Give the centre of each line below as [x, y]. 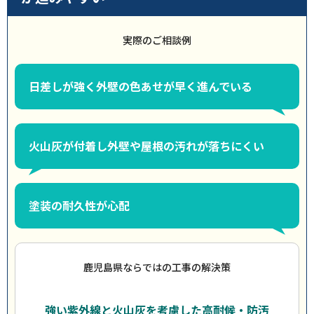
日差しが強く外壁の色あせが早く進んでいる [141, 86]
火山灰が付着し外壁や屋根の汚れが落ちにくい [146, 146]
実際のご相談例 [157, 40]
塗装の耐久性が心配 [79, 205]
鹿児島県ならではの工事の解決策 [157, 267]
